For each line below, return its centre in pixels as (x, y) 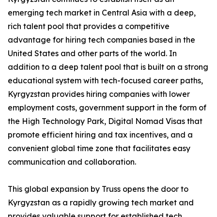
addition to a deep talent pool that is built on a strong (108, 67)
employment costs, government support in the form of (107, 108)
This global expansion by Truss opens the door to (98, 189)
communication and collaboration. (72, 162)
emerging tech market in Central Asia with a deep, (102, 13)
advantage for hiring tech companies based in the (101, 40)
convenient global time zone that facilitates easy (99, 148)
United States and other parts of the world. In (92, 54)
